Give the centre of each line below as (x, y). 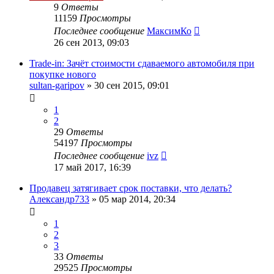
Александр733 (59, 199)
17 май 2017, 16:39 (92, 167)
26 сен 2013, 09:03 (91, 42)
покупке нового (63, 74)
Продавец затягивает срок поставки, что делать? (131, 188)
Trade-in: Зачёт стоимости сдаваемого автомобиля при (142, 63)
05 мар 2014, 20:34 (137, 199)
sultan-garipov (57, 85)
